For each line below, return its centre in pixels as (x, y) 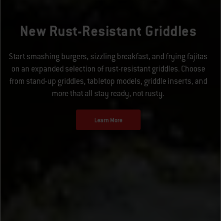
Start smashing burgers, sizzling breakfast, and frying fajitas (108, 57)
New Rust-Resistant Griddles (108, 31)
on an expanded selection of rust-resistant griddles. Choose (108, 69)
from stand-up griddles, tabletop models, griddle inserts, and (108, 81)
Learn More (108, 120)
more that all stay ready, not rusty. (108, 94)
